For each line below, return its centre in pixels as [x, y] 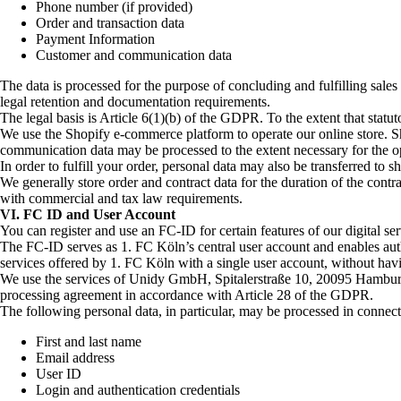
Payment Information [95, 38]
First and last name [89, 341]
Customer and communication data [134, 55]
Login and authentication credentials [138, 389]
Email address [75, 357]
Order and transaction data [110, 22]
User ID [59, 373]
